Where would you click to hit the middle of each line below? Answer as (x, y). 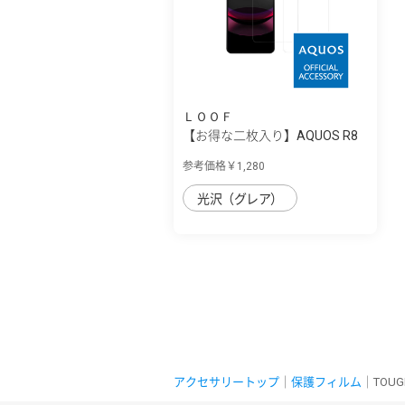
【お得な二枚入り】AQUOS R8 (270, 135)
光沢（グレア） (240, 198)
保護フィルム (326, 381)
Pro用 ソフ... (217, 154)
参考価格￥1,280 (224, 166)
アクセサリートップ (226, 381)
